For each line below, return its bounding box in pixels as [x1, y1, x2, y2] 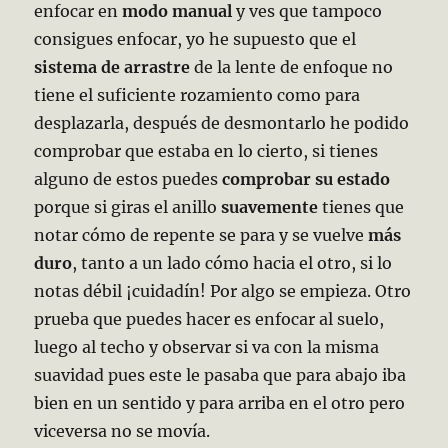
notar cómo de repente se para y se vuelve [34, 224, 369, 245]
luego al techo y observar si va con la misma [34, 336, 380, 357]
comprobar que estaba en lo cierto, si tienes [34, 140, 379, 161]
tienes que [318, 196, 405, 217]
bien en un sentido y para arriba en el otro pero [34, 392, 406, 413]
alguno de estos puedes [34, 168, 223, 189]
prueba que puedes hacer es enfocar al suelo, [34, 308, 385, 329]
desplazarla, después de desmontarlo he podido [34, 112, 410, 133]
